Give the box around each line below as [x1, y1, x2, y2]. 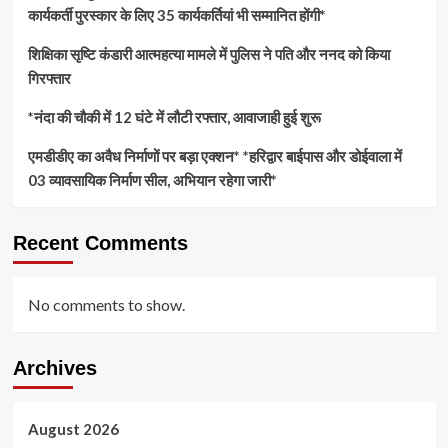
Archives [12, 357, 97, 380]
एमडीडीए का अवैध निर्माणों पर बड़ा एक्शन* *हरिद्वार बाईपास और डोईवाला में [27, 147, 402, 166]
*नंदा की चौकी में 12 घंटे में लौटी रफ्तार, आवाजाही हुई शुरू [27, 108, 321, 127]
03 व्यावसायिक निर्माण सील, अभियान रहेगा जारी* [27, 171, 277, 190]
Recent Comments [12, 232, 188, 255]
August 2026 [27, 420, 119, 439]
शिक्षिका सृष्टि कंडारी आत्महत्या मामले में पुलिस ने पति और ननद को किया [27, 45, 390, 64]
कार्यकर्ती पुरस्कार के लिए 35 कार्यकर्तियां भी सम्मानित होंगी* [27, 6, 326, 25]
